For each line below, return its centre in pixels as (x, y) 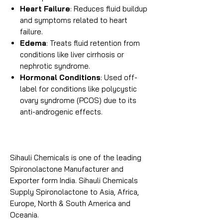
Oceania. (24, 215)
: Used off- (119, 77)
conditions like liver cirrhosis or (72, 55)
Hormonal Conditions (60, 77)
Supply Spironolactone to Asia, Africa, (74, 192)
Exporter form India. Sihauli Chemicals (74, 180)
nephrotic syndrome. (55, 66)
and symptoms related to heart (74, 20)
